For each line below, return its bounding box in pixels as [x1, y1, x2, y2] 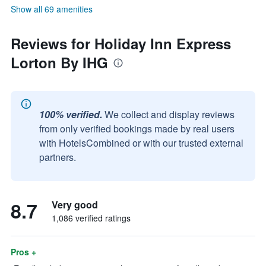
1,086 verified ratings [52, 212, 131, 224]
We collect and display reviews [104, 107, 235, 121]
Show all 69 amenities [11, 3, 93, 15]
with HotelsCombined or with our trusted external [39, 136, 243, 150]
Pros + [11, 246, 36, 258]
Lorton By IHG [11, 52, 108, 72]
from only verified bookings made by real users [39, 122, 235, 135]
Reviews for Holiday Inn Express [11, 33, 231, 53]
